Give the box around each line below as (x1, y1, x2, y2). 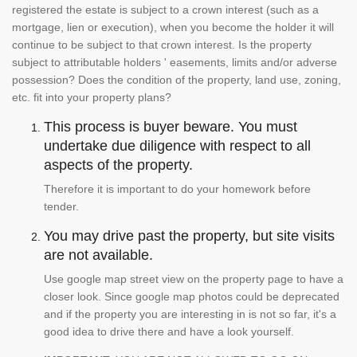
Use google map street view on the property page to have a (44, 273, 343, 286)
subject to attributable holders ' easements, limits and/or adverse (12, 56, 337, 69)
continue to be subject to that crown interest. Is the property (12, 38, 312, 52)
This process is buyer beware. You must (44, 119, 297, 135)
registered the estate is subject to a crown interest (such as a (12, 3, 319, 17)
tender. (44, 200, 79, 214)
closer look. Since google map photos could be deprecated (44, 290, 339, 304)
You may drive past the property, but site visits (44, 228, 335, 245)
